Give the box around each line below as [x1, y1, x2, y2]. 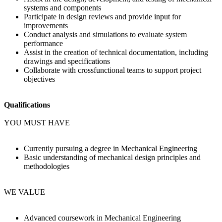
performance [24, 39, 63, 48]
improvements [24, 21, 68, 30]
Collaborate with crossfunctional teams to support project [24, 65, 201, 74]
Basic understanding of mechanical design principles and [24, 153, 201, 162]
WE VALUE [4, 187, 45, 196]
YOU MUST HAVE [4, 118, 70, 127]
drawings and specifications [24, 56, 110, 65]
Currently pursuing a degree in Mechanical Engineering [24, 144, 197, 153]
